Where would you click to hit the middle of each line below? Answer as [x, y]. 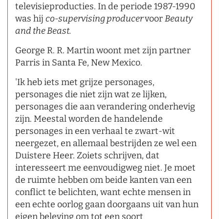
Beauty [179, 18]
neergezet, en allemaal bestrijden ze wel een [106, 143]
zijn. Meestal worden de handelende [89, 119]
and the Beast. [43, 31]
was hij [30, 18]
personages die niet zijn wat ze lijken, [91, 94]
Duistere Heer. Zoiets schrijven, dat [87, 155]
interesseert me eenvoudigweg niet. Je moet [105, 167]
